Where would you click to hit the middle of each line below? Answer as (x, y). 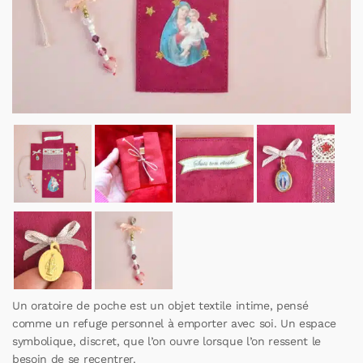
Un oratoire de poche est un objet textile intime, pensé (160, 305)
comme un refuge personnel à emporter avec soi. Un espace (174, 323)
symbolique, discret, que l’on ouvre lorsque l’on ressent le (167, 341)
